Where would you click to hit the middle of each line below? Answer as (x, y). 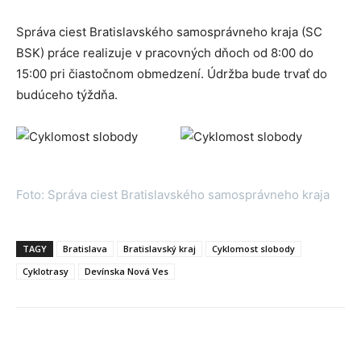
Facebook (75, 348)
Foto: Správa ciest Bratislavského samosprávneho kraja (173, 195)
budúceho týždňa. (67, 95)
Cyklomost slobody (253, 249)
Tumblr (339, 348)
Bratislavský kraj (160, 249)
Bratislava (85, 249)
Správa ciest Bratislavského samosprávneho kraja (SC (169, 32)
